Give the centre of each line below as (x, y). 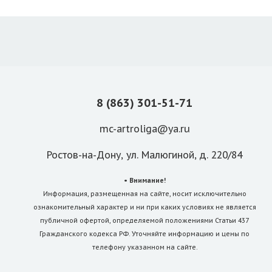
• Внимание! (144, 180)
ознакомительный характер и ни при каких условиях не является (144, 207)
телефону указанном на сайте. (144, 247)
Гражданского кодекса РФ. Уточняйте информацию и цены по (144, 233)
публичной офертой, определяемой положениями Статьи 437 (144, 220)
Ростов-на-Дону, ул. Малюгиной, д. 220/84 (144, 155)
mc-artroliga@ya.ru (144, 128)
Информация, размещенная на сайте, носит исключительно (144, 193)
